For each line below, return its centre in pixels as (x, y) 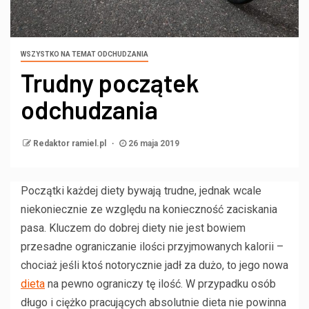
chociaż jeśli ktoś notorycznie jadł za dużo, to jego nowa (154, 265)
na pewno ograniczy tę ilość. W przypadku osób (160, 283)
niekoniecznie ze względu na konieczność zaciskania (149, 209)
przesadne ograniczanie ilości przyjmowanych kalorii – (152, 246)
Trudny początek (110, 82)
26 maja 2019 (153, 143)
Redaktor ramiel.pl (71, 143)
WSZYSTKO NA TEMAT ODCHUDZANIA (84, 54)
